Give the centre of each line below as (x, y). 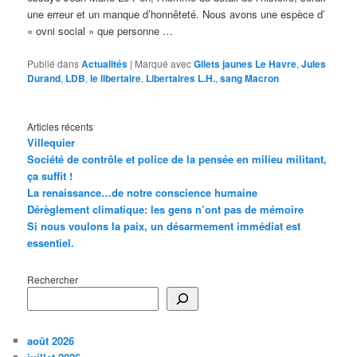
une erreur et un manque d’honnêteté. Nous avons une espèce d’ (178, 14)
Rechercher (53, 280)
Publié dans (53, 63)
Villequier (51, 142)
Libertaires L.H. (181, 78)
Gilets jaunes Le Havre (245, 63)
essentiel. (51, 242)
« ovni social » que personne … (100, 31)
